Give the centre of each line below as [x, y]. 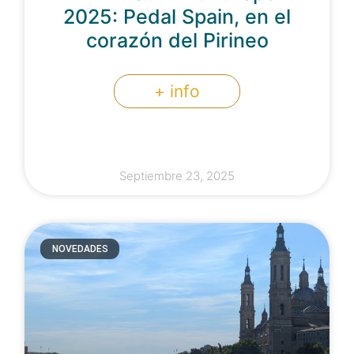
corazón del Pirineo [177, 41]
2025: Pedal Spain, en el [177, 17]
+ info [177, 92]
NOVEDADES [80, 249]
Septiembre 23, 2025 [177, 176]
